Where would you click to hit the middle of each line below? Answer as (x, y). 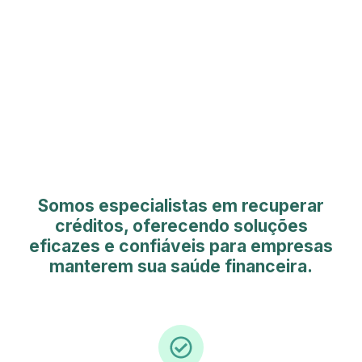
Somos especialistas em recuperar (181, 205)
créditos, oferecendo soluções (181, 225)
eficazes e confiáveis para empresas (181, 246)
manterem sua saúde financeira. (181, 266)
